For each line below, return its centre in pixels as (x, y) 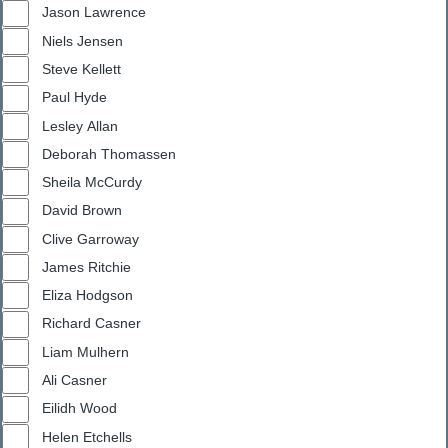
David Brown (82, 210)
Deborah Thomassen (109, 153)
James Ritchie (86, 266)
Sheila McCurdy (92, 182)
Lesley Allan (80, 125)
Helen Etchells (87, 436)
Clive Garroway (90, 238)
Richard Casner (91, 323)
